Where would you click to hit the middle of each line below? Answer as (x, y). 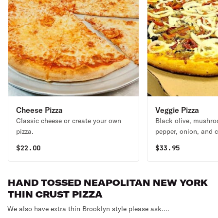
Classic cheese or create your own (69, 121)
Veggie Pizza (177, 110)
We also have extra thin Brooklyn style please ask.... (88, 209)
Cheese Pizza (39, 110)
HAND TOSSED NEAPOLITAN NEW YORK (108, 183)
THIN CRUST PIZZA (55, 194)
